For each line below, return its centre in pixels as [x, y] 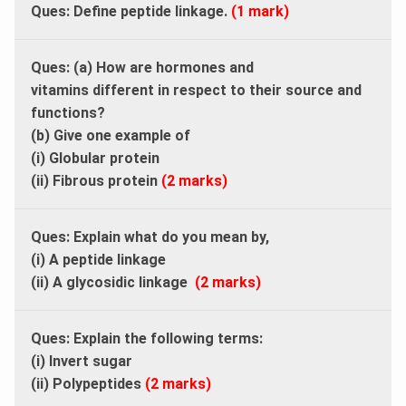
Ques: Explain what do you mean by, [150, 237]
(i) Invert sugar [82, 361]
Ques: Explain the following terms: [147, 338]
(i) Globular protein [95, 158]
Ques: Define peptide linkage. [129, 11]
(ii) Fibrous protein [94, 180]
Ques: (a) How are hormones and [142, 67]
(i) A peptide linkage [98, 259]
